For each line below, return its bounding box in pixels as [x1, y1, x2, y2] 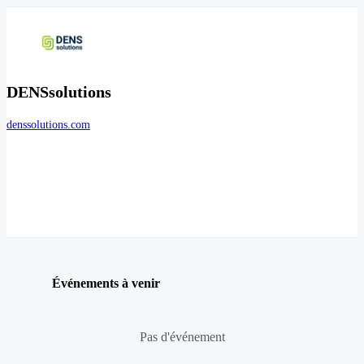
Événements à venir [52, 275, 160, 290]
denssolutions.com [6, 119, 90, 132]
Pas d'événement [139, 329, 225, 344]
